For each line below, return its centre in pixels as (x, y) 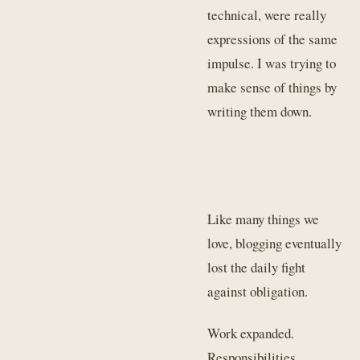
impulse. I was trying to (272, 63)
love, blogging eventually (275, 243)
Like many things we (264, 219)
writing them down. (260, 112)
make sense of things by (272, 88)
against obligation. (258, 292)
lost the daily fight (257, 268)
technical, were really (267, 15)
